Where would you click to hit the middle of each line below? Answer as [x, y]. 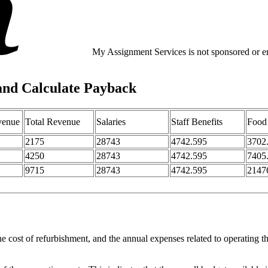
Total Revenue [53, 122]
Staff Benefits [197, 122]
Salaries [111, 122]
